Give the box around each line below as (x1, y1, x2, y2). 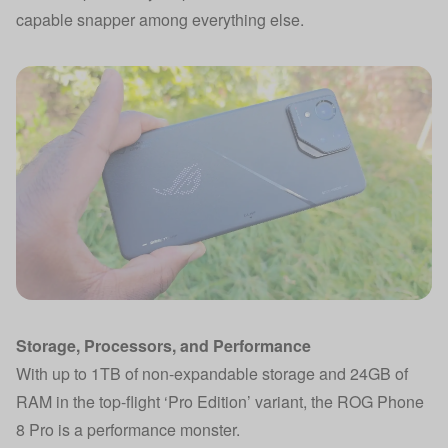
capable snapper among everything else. (16, 8, 304, 31)
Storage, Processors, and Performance (16, 334, 311, 357)
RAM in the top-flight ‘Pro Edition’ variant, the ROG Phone (16, 390, 424, 413)
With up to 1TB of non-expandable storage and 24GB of (16, 362, 408, 385)
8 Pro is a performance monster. (16, 418, 240, 441)
